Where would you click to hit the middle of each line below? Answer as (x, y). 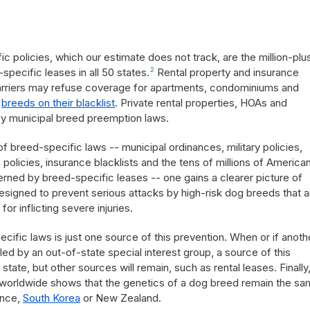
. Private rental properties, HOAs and (201, 103)
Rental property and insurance (227, 72)
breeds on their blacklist (58, 103)
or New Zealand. (121, 298)
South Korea (52, 298)
